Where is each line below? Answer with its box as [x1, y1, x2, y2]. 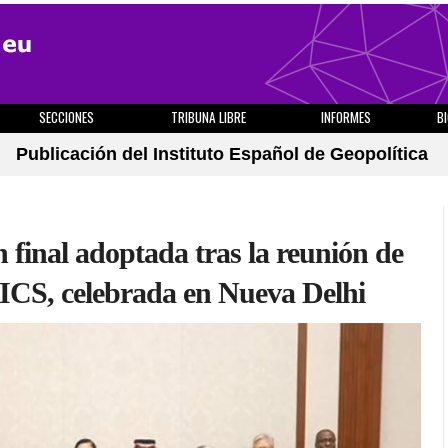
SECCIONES [38, 107, 94, 127]
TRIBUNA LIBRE [171, 107, 246, 127]
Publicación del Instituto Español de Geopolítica [16, 144, 428, 164]
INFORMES [321, 107, 371, 127]
